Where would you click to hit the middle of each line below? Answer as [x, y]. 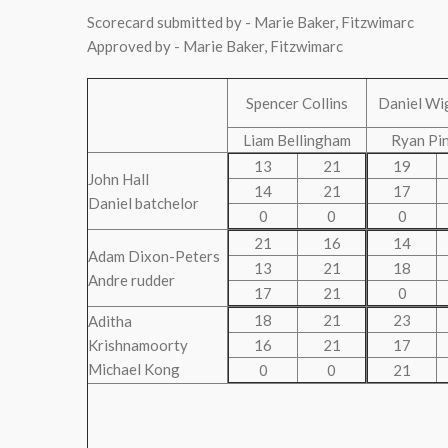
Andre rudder [131, 280]
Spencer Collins [297, 103]
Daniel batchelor [143, 203]
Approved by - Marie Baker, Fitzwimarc [215, 46]
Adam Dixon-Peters [154, 256]
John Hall [118, 179]
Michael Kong [134, 369]
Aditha [110, 321]
